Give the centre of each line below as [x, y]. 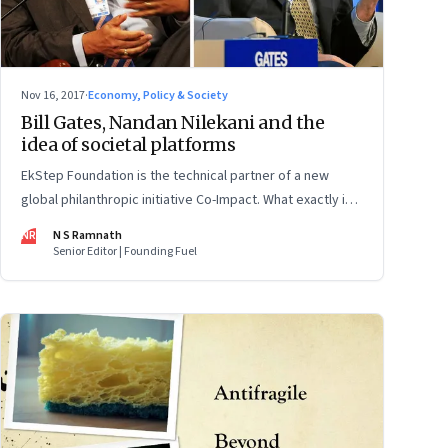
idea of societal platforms [128, 144]
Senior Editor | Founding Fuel [125, 251]
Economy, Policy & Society [158, 95]
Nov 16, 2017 [53, 95]
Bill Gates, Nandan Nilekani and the [173, 122]
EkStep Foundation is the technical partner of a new [175, 175]
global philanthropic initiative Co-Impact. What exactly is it [192, 199]
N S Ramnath [87, 235]
